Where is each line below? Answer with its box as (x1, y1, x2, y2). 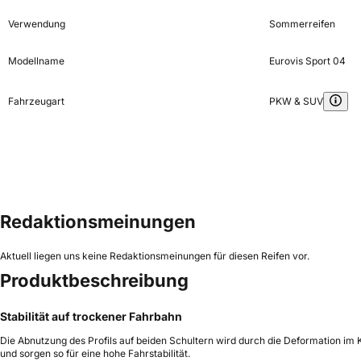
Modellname (8, 54, 64, 67)
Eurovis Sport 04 (268, 54, 346, 67)
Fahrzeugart (8, 94, 64, 107)
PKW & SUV (268, 94, 323, 107)
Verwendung (8, 17, 65, 30)
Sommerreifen (268, 17, 335, 30)
